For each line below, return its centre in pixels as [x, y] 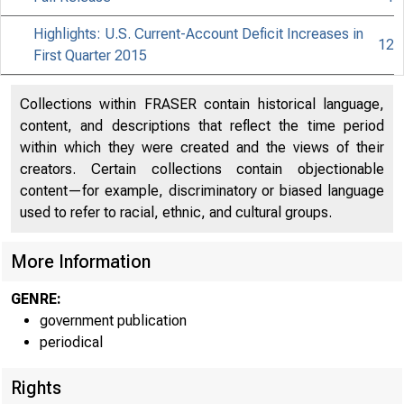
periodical [71, 342]
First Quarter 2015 [91, 55]
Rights [36, 388]
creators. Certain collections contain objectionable [202, 169]
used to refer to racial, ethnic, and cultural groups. [176, 212]
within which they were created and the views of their [202, 147]
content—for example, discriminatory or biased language [202, 191]
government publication [113, 321]
